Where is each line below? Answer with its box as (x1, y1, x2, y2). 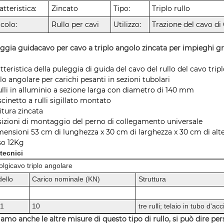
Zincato (51, 3, 78, 13)
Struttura (138, 174, 166, 183)
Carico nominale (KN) (32, 174, 100, 183)
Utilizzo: (113, 19, 141, 29)
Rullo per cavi (51, 19, 99, 29)
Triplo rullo (152, 3, 190, 13)
